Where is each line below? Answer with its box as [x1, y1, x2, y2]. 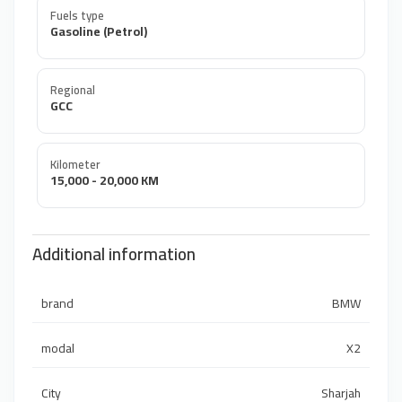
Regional [50, 78, 95, 100]
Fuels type [50, 4, 104, 26]
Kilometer [50, 153, 100, 175]
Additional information [32, 238, 196, 271]
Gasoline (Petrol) [50, 19, 147, 43]
